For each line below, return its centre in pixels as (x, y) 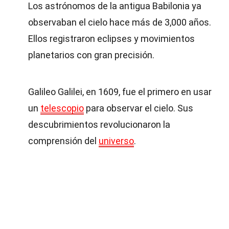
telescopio (62, 108)
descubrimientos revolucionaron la (99, 124)
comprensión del (63, 141)
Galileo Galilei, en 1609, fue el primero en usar (120, 92)
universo (116, 141)
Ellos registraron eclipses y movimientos (111, 39)
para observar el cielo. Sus (139, 108)
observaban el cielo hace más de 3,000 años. (120, 22)
